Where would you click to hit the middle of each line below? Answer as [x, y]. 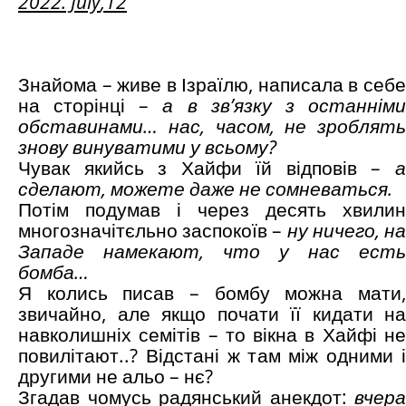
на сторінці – [91, 106]
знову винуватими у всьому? [147, 147]
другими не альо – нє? [116, 377]
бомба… [53, 272]
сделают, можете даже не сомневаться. [205, 189]
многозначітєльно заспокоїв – [153, 231]
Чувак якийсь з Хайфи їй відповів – [207, 168]
